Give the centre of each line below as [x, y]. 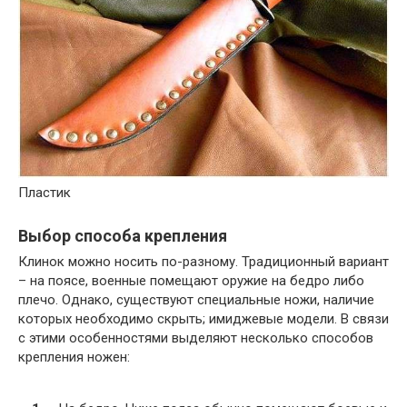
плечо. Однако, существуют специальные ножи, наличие [196, 300]
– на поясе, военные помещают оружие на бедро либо [191, 281]
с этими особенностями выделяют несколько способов [196, 338]
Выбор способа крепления [123, 236]
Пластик [45, 193]
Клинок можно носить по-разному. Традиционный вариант [203, 262]
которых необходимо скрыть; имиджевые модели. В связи [203, 319]
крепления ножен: [74, 357]
